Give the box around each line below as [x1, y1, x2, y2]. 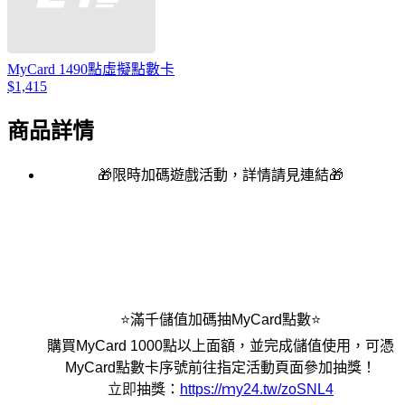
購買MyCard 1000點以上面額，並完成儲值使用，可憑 [47, 337, 394, 353]
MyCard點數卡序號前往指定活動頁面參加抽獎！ [65, 359, 376, 375]
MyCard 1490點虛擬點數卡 [7, 61, 174, 78]
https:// [180, 381, 221, 397]
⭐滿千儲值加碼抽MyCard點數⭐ [120, 311, 321, 327]
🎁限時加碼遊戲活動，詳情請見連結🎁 [98, 166, 344, 183]
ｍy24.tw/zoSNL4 [221, 381, 334, 397]
